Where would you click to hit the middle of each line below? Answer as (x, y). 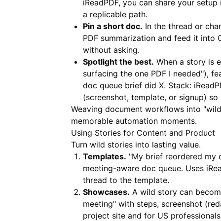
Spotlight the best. (118, 62)
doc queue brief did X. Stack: (138, 85)
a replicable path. (115, 14)
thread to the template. (126, 180)
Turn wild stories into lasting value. (136, 145)
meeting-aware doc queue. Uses (145, 168)
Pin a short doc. (113, 26)
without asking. (111, 50)
